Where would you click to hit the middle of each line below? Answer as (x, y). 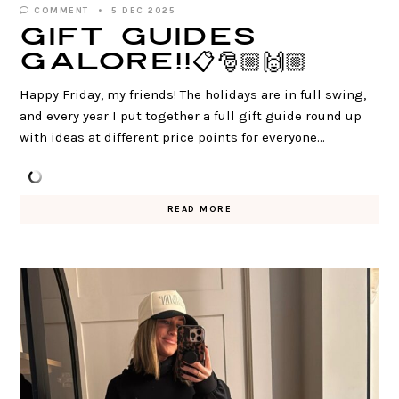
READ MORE (199, 209)
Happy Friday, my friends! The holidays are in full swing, (193, 94)
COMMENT (59, 10)
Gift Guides (138, 37)
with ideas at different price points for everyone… (173, 137)
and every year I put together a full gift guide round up (191, 115)
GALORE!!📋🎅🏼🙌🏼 (164, 62)
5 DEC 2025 (144, 10)
